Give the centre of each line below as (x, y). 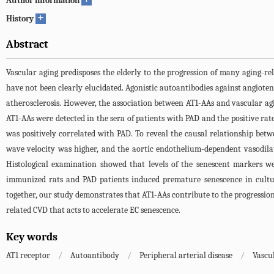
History (20, 19)
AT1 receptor (28, 255)
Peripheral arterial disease (186, 255)
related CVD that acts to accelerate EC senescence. (93, 210)
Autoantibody (95, 255)
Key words (32, 237)
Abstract (27, 44)
